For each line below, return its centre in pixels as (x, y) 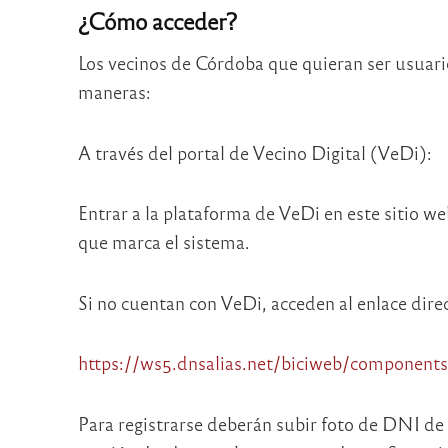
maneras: (114, 92)
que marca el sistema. (163, 242)
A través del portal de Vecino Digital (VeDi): (254, 152)
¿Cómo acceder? (157, 20)
